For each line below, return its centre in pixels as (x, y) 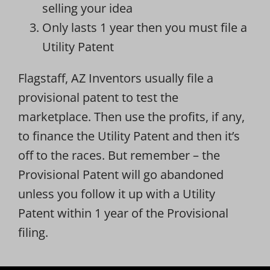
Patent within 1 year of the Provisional (123, 213)
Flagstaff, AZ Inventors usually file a (115, 78)
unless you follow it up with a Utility (116, 193)
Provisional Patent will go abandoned (121, 174)
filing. (33, 232)
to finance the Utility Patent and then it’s (129, 136)
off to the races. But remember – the (119, 155)
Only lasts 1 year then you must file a (144, 27)
